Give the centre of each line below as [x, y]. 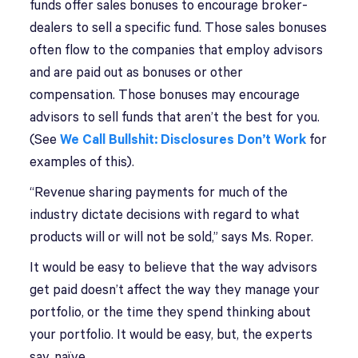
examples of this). [82, 163]
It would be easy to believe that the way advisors [174, 268]
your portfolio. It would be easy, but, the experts [171, 335]
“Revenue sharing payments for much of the [159, 193]
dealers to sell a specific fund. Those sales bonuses [179, 28]
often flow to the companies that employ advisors [177, 51]
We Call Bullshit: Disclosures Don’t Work [183, 140]
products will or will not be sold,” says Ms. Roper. [172, 238]
